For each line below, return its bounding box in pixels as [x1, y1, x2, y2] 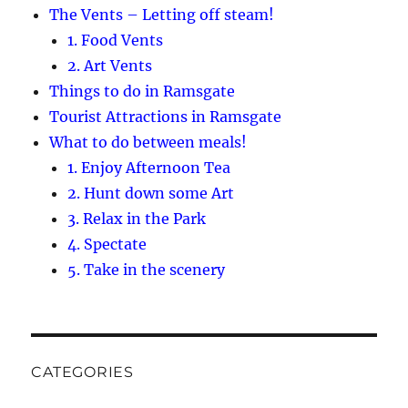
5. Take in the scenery [67, 260, 226, 279]
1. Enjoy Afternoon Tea [67, 158, 231, 177]
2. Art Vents [67, 56, 153, 75]
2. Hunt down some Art [67, 183, 235, 202]
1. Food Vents [67, 30, 164, 49]
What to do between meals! [49, 132, 248, 151]
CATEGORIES [31, 362, 134, 381]
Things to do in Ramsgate [49, 81, 236, 100]
